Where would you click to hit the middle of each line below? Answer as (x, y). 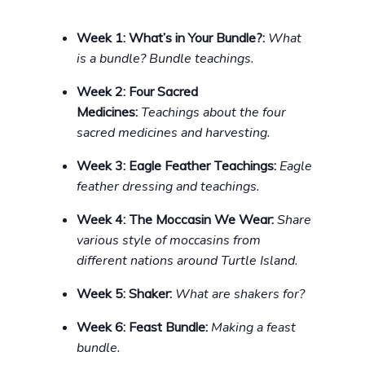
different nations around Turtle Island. (187, 261)
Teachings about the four (213, 113)
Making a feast (253, 328)
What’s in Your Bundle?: (198, 38)
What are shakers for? (240, 295)
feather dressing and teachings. (168, 187)
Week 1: (103, 38)
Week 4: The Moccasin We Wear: (177, 220)
